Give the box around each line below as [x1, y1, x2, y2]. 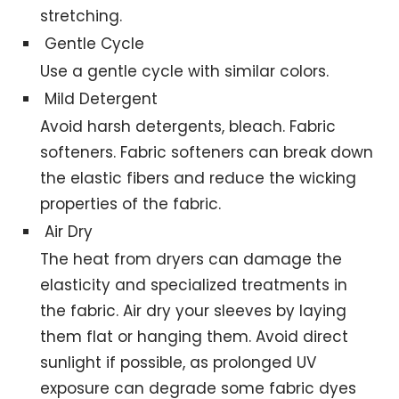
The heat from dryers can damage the [40, 248, 343, 271]
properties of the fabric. [40, 193, 222, 216]
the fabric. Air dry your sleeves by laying [40, 300, 347, 322]
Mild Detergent [45, 88, 159, 110]
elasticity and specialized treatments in [40, 274, 348, 297]
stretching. [40, 5, 123, 28]
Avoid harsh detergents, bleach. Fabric [40, 116, 337, 138]
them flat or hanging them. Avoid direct [40, 326, 349, 348]
